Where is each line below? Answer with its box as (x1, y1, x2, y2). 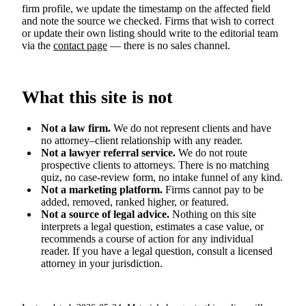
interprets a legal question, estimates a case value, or (41, 221, 264, 233)
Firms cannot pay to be (163, 184, 264, 196)
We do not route (176, 147, 247, 159)
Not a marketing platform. (41, 184, 163, 196)
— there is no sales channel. (107, 39, 230, 51)
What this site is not (22, 87, 173, 107)
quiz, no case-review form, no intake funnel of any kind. (41, 171, 283, 184)
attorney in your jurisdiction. (41, 258, 163, 270)
